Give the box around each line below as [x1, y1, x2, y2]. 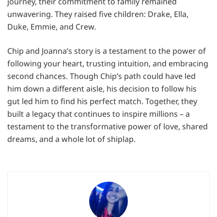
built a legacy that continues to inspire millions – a [7, 108, 190, 119]
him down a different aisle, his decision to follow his [7, 83, 197, 94]
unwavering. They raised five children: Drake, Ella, [7, 8, 188, 19]
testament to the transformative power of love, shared [7, 121, 208, 132]
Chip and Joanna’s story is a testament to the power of [7, 45, 206, 56]
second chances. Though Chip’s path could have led [7, 70, 196, 81]
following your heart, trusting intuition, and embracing [7, 58, 208, 69]
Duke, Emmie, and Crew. [7, 21, 96, 32]
